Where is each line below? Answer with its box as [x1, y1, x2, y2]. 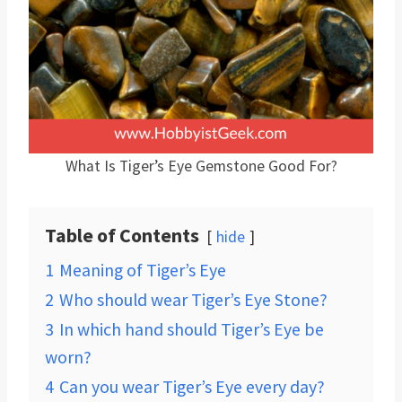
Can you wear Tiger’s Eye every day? [59, 375, 325, 398]
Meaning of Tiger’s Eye [59, 258, 226, 281]
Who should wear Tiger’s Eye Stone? [59, 288, 328, 310]
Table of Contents [45, 222, 199, 248]
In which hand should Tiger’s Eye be [59, 318, 324, 340]
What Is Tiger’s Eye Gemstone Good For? [65, 155, 337, 176]
